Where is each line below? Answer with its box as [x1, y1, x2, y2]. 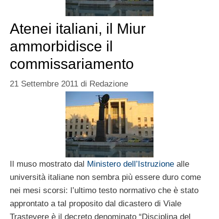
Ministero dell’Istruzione [87, 159, 174, 169]
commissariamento [10, 55, 134, 72]
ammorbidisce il [10, 38, 113, 54]
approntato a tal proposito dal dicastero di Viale [10, 199, 181, 209]
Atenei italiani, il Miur [10, 20, 146, 37]
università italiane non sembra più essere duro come [10, 173, 201, 182]
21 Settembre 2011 [10, 79, 78, 89]
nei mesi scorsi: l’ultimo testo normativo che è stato [10, 186, 198, 196]
